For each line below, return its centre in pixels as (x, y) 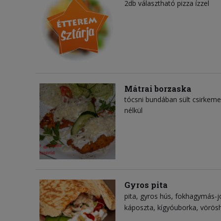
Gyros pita (146, 184)
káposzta (139, 207)
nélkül (133, 110)
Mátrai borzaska (158, 88)
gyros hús (156, 196)
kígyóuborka (177, 207)
